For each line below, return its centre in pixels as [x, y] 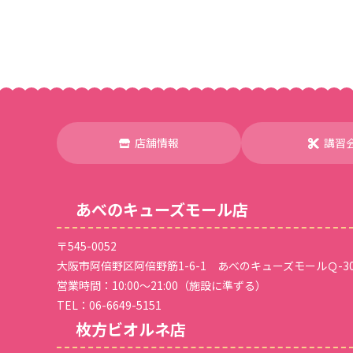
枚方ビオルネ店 [131, 329]
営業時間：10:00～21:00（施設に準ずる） [162, 286]
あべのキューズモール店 [162, 210]
